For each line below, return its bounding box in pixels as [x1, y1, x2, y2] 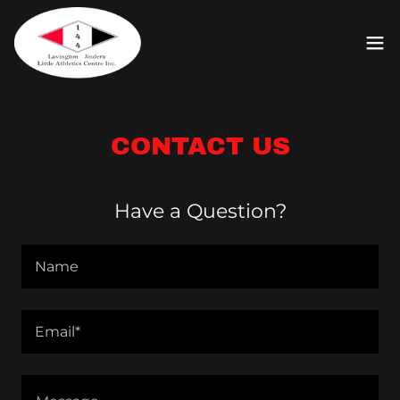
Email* [35, 322, 80, 340]
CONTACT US [110, 132, 290, 160]
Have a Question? [113, 199, 287, 223]
